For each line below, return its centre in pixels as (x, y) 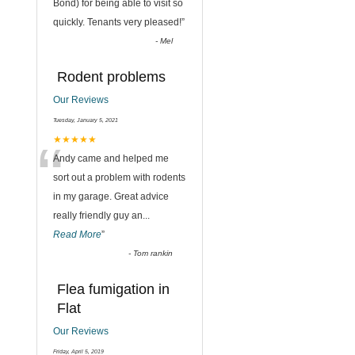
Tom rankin (153, 253)
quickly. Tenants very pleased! (117, 22)
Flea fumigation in (113, 289)
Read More (77, 235)
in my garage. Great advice (111, 197)
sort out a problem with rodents (119, 177)
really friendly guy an (98, 216)
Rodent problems (111, 77)
